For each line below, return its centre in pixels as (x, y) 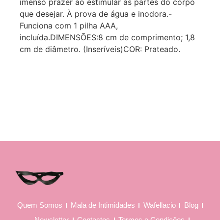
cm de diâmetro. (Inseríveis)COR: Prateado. (100, 49)
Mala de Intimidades (103, 205)
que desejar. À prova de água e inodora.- (96, 14)
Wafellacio (159, 205)
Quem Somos (40, 205)
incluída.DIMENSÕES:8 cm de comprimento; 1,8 (107, 38)
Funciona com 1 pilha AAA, (69, 26)
